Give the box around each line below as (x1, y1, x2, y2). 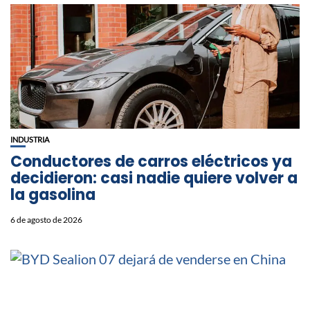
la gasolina (10, 184, 95, 206)
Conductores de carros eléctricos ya (10, 151, 292, 173)
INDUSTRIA (10, 135, 49, 145)
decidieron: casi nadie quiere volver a (10, 167, 298, 190)
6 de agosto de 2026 (10, 215, 82, 226)
